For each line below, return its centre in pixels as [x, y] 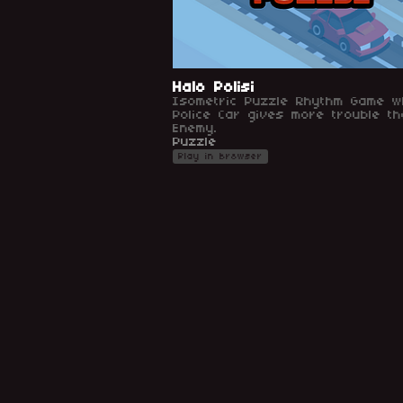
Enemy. [195, 129]
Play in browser [220, 156]
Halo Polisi [214, 87]
